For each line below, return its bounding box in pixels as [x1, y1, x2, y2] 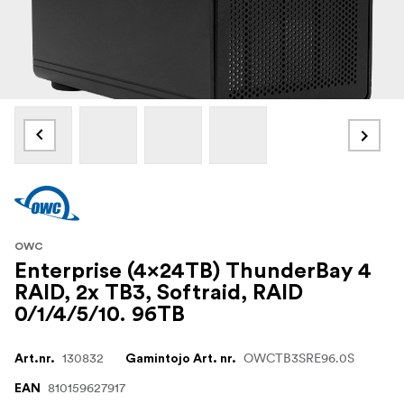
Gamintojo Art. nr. [125, 353, 236, 366]
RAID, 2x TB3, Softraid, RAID [14, 282, 303, 305]
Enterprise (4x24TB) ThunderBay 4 [14, 261, 372, 283]
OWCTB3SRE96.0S [243, 350, 354, 367]
